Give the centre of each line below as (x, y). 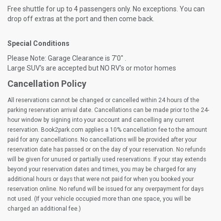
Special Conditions (38, 43)
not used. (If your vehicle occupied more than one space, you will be (99, 199)
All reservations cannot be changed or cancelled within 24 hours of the (103, 100)
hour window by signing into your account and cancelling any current (101, 120)
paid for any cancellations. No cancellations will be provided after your (102, 140)
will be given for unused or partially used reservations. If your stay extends (107, 159)
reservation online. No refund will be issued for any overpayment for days (106, 189)
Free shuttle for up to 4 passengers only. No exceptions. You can (106, 9)
